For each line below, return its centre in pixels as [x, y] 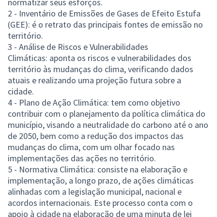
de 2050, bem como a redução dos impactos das [96, 136]
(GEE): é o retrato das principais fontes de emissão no [105, 24]
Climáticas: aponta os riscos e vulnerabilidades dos [100, 58]
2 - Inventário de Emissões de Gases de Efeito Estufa [104, 13]
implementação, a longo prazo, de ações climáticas [101, 180]
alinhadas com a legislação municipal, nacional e [95, 191]
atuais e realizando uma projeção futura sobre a [94, 80]
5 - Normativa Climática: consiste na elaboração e [98, 169]
